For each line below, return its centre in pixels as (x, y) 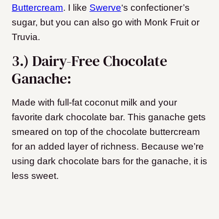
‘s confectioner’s (155, 8)
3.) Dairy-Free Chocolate (89, 61)
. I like (76, 8)
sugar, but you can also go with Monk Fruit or (106, 22)
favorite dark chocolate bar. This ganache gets (109, 117)
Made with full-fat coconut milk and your (94, 103)
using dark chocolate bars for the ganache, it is (109, 161)
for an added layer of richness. (77, 147)
